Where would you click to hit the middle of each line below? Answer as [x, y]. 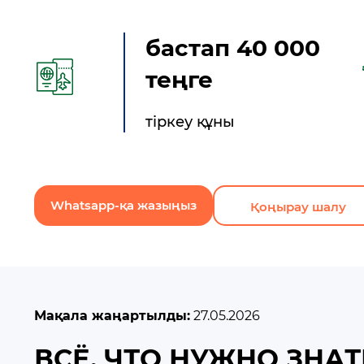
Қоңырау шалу [298, 206]
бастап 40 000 [233, 48]
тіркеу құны [190, 121]
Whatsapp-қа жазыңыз [123, 205]
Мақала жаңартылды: [112, 315]
